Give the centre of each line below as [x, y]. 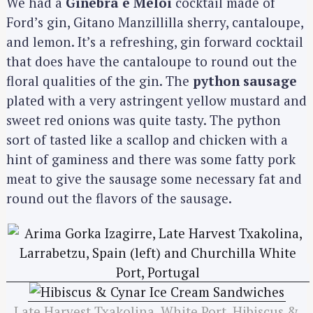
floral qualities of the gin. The [100, 80]
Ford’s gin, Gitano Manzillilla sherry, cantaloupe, [155, 22]
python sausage [245, 80]
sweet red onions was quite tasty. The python [144, 119]
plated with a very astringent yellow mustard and [156, 100]
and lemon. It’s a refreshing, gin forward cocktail [155, 41]
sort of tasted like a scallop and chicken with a [147, 139]
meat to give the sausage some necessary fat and [154, 178]
